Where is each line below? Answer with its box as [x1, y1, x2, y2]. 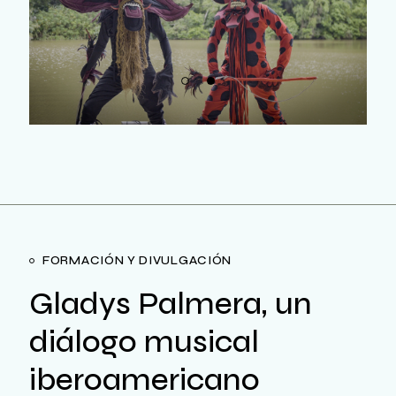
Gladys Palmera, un [29, 286, 312, 323]
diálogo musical [29, 324, 259, 361]
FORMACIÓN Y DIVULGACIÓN [42, 253, 232, 268]
